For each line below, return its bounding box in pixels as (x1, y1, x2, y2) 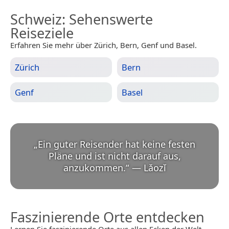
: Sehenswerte (62, 9, 153, 29)
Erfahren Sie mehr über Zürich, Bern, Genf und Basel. (10, 39, 197, 50)
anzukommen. (63, 161, 126, 174)
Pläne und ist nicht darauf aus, (48, 149, 181, 162)
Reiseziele (10, 23, 74, 42)
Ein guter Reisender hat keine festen (38, 138, 195, 150)
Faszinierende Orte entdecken (10, 207, 204, 226)
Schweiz (10, 9, 62, 29)
